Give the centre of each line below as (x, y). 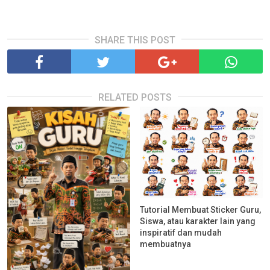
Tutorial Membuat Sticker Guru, (201, 210)
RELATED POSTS (135, 97)
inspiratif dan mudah (181, 233)
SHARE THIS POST (135, 40)
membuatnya (166, 244)
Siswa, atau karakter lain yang (198, 221)
